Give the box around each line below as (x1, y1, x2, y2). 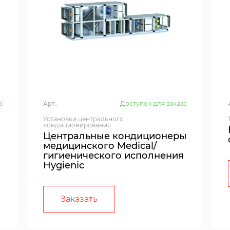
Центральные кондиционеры (43, 130, 187, 142)
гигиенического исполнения (43, 150, 184, 162)
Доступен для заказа (120, 100, 187, 108)
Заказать (61, 194, 98, 204)
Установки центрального (43, 115, 124, 123)
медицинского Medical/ (43, 140, 157, 152)
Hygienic (43, 160, 84, 171)
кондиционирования (43, 121, 111, 129)
